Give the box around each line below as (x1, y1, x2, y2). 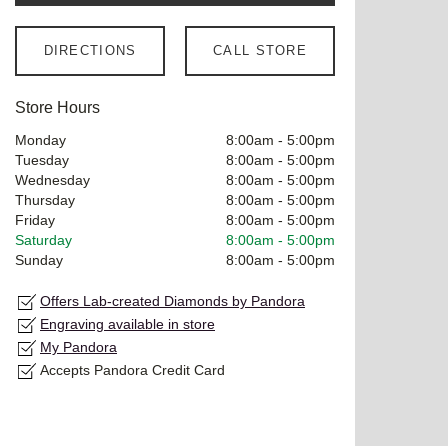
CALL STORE (213, 42, 307, 58)
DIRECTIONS (43, 42, 137, 58)
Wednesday (15, 171, 90, 188)
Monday (15, 131, 66, 148)
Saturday (15, 231, 72, 248)
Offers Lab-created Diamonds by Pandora (40, 292, 305, 309)
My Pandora (40, 338, 117, 355)
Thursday (15, 191, 75, 208)
